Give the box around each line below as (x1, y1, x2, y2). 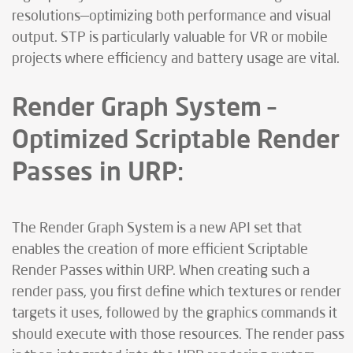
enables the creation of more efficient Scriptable (12, 243, 308, 258)
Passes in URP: (12, 155, 184, 187)
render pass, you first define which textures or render (12, 285, 341, 300)
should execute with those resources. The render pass (12, 328, 344, 343)
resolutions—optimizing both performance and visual (12, 9, 331, 24)
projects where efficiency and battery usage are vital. (12, 52, 340, 67)
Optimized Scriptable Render (12, 123, 340, 154)
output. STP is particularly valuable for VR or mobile (12, 31, 328, 46)
